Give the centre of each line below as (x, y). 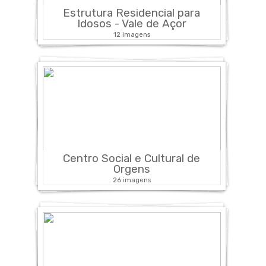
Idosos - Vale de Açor (132, 23)
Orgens (132, 169)
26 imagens (132, 180)
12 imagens (132, 34)
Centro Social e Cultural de (132, 158)
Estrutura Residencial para (132, 13)
